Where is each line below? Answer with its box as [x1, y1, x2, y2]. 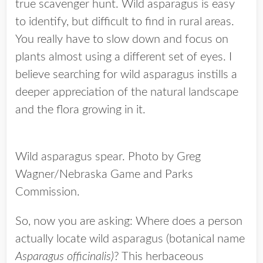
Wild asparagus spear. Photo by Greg [15, 151, 201, 163]
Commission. [15, 186, 80, 198]
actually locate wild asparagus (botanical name [15, 233, 245, 245]
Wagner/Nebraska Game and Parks [15, 168, 193, 180]
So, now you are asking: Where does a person [15, 215, 242, 227]
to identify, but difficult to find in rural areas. [15, 16, 234, 28]
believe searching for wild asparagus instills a [15, 69, 237, 80]
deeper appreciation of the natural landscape [15, 86, 238, 98]
